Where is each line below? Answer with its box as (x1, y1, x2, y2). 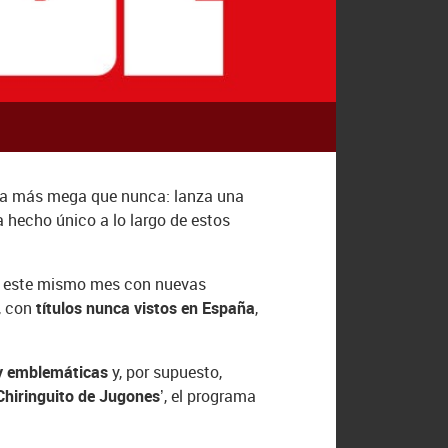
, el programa (164, 385, 257, 408)
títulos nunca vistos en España (36, 297, 256, 320)
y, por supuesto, (112, 361, 223, 384)
